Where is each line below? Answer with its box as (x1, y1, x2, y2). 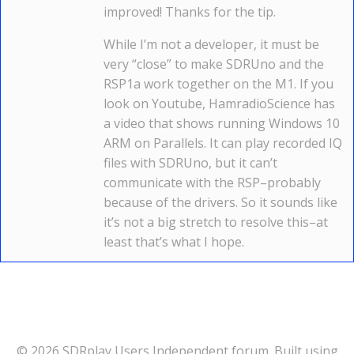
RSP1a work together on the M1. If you (104, 75, 333, 92)
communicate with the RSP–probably (104, 174, 321, 191)
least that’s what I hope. (104, 233, 244, 250)
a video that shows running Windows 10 (104, 115, 340, 132)
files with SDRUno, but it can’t (104, 154, 277, 171)
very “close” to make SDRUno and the (104, 55, 324, 73)
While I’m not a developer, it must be (104, 36, 319, 53)
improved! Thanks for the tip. (104, 3, 276, 21)
